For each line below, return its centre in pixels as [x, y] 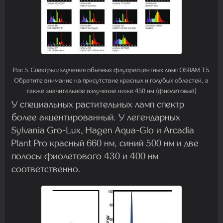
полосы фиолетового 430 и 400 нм [85, 156]
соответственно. [46, 169]
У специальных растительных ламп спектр [98, 104]
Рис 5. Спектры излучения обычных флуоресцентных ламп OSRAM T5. [111, 70]
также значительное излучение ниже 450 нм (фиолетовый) [111, 91]
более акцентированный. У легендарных [96, 117]
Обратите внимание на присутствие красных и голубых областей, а [111, 80]
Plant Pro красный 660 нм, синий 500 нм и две [105, 143]
